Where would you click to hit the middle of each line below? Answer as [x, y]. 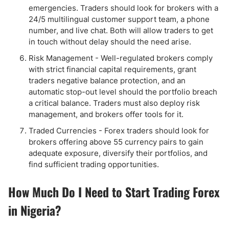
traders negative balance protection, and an [107, 81]
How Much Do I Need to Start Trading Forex [114, 192]
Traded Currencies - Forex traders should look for [119, 131]
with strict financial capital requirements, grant [112, 69]
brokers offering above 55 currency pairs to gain [116, 142]
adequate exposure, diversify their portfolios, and [118, 153]
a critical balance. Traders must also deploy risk [114, 103]
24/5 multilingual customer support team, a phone [119, 19]
